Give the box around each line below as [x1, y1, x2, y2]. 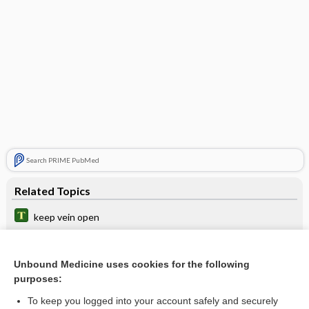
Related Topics [14, 183, 90, 197]
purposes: [14, 273, 62, 284]
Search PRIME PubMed [26, 155, 99, 164]
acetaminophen [33, 234, 101, 246]
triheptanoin [33, 281, 88, 293]
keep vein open [33, 210, 99, 223]
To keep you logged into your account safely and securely [28, 295, 278, 306]
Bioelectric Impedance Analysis [33, 257, 168, 270]
